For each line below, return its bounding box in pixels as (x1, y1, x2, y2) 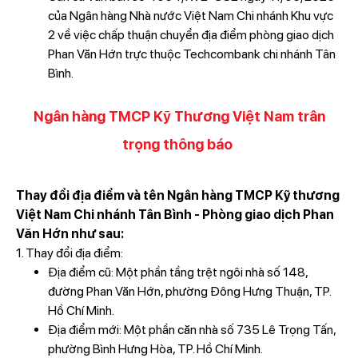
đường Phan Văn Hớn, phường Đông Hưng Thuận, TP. (47, 284, 331, 299)
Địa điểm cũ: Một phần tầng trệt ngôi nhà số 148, (47, 265, 308, 280)
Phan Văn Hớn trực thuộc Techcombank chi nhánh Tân (47, 46, 336, 62)
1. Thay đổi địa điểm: (15, 245, 123, 261)
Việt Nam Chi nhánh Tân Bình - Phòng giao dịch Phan (15, 207, 334, 222)
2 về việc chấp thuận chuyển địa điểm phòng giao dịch (47, 27, 334, 42)
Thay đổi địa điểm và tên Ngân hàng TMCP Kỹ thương (15, 188, 340, 203)
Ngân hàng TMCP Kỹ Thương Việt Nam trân (33, 108, 325, 125)
